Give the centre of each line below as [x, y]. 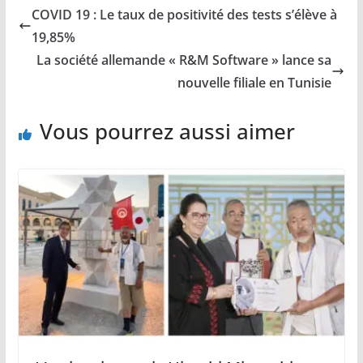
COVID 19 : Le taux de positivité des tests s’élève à [184, 15]
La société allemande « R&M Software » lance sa [184, 60]
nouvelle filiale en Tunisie [255, 83]
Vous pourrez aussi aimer [167, 131]
